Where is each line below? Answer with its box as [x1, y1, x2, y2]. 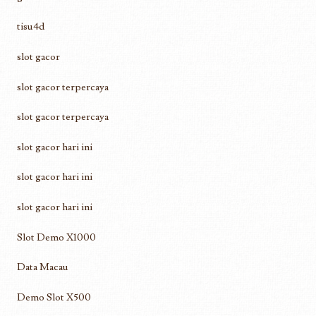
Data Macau [17, 260, 68, 274]
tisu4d [17, 20, 44, 34]
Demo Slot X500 [17, 290, 91, 304]
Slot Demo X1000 [17, 230, 96, 244]
